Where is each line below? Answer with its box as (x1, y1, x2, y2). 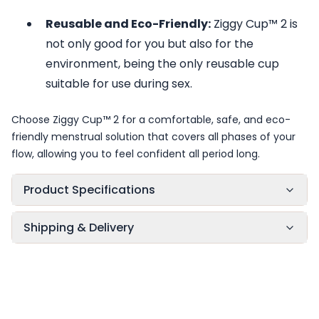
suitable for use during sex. (46, 75, 192, 92)
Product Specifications (23, 182, 155, 198)
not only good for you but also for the (46, 36, 253, 52)
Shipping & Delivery (23, 219, 134, 236)
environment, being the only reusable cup (46, 56, 279, 72)
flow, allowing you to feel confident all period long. (11, 147, 260, 161)
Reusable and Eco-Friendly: (46, 16, 211, 32)
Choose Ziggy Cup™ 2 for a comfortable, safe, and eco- (11, 113, 291, 127)
